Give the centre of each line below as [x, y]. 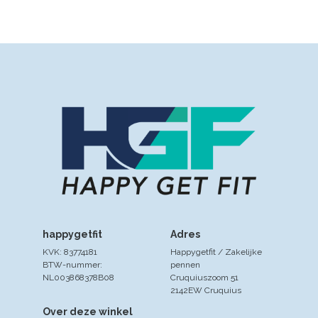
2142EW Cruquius [206, 290]
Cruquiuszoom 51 [205, 277]
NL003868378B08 [78, 277]
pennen [186, 264]
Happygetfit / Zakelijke [216, 252]
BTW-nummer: [72, 264]
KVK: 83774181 [70, 252]
